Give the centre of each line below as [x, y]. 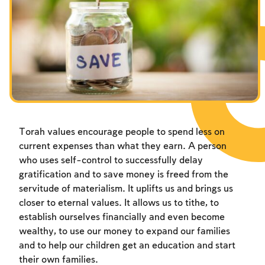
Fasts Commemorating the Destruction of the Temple [131, 6]
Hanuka [31, 28]
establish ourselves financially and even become [122, 218]
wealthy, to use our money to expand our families [125, 232]
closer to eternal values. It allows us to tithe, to [119, 203]
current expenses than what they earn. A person [123, 147]
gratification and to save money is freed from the [124, 175]
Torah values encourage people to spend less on [122, 132]
